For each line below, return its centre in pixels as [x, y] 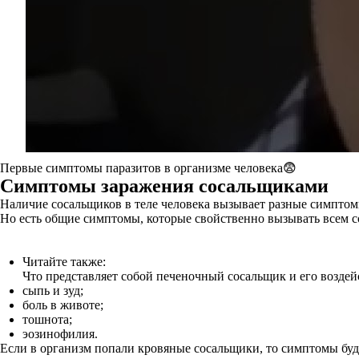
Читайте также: [64, 262]
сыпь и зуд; [53, 290]
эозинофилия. [60, 334]
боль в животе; [63, 305]
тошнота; [47, 319]
